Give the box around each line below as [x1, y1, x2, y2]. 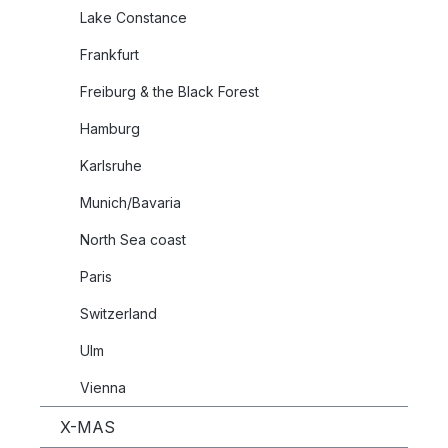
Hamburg [80, 120, 140, 137]
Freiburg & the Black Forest [80, 83, 259, 100]
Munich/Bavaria [80, 194, 181, 211]
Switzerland [80, 305, 157, 322]
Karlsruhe [80, 157, 142, 174]
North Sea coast [80, 231, 186, 248]
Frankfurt [80, 46, 139, 63]
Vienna [80, 379, 126, 396]
